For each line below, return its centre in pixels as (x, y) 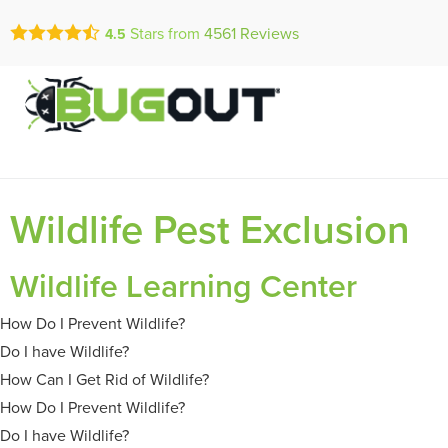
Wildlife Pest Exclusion (210, 229)
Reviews (267, 32)
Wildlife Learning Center (183, 285)
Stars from (165, 32)
